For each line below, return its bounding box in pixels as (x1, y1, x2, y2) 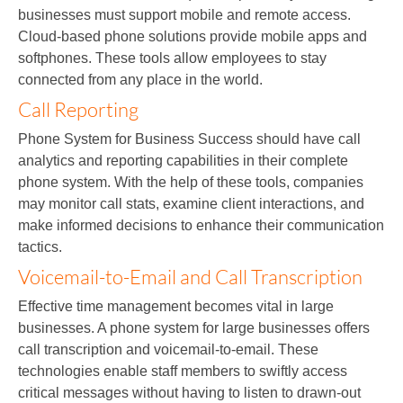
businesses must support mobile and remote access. (18, 6, 351, 22)
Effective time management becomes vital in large (18, 298, 334, 314)
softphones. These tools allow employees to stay (18, 49, 327, 66)
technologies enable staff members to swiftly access (18, 363, 347, 379)
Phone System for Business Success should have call (18, 130, 361, 147)
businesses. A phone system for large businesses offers (18, 319, 370, 336)
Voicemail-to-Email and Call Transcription (18, 264, 363, 289)
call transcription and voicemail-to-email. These (18, 341, 318, 357)
